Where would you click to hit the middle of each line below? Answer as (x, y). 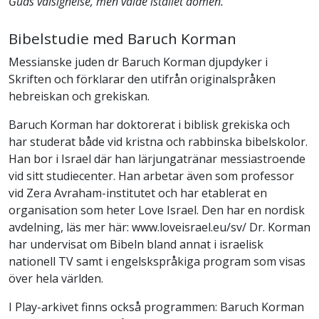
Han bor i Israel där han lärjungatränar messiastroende (157, 159)
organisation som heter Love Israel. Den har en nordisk (157, 210)
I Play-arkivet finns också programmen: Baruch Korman (156, 307)
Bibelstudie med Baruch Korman (122, 39)
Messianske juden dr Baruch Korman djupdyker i (138, 62)
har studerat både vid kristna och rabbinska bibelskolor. (158, 142)
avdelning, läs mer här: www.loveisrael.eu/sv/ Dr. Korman (159, 228)
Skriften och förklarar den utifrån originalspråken (142, 79)
